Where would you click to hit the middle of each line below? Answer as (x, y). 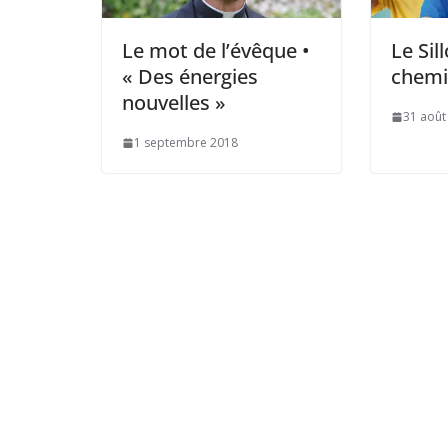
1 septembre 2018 (186, 143)
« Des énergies (190, 77)
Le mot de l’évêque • (216, 51)
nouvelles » (174, 103)
